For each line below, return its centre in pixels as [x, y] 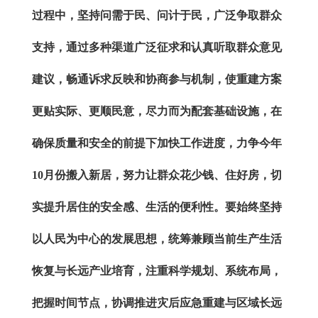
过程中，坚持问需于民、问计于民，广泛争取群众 [157, 15]
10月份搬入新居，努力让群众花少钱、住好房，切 [157, 175]
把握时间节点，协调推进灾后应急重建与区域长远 [157, 302]
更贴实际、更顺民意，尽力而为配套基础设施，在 [157, 111]
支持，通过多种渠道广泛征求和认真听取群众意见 [157, 47]
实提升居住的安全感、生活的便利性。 [128, 207]
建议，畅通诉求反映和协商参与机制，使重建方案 [157, 79]
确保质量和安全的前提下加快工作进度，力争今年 [157, 143]
